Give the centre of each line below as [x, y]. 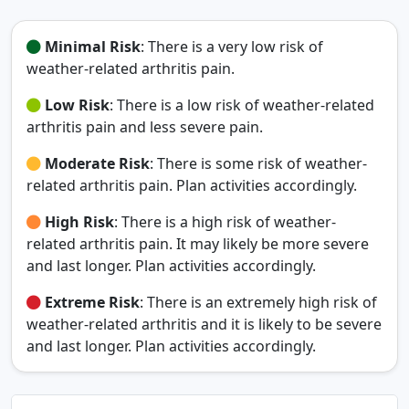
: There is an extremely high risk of [258, 302]
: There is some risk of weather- [258, 163]
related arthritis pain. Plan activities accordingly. [192, 185]
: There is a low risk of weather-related [242, 105]
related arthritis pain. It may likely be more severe [198, 243]
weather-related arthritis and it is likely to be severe [204, 324]
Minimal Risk [93, 46]
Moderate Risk [97, 163]
